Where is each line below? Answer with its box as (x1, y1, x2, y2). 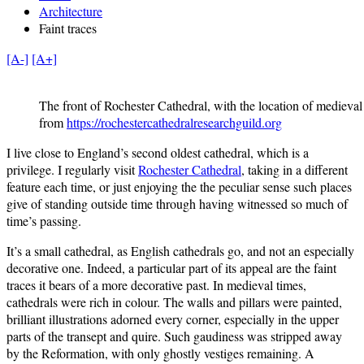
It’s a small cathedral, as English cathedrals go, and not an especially (6, 241, 354, 259)
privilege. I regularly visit (6, 160, 138, 178)
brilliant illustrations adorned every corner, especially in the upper (6, 310, 339, 327)
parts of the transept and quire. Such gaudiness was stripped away (6, 327, 342, 344)
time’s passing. (6, 211, 81, 229)
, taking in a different (241, 160, 348, 178)
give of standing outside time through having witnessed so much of (6, 194, 348, 212)
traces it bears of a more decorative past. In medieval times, (6, 275, 306, 293)
